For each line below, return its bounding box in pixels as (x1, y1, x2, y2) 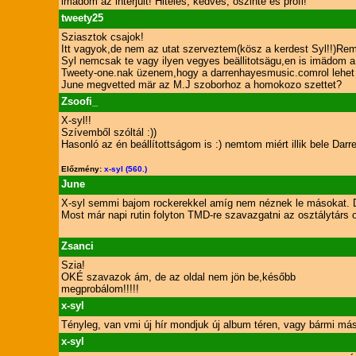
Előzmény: (60, 164, 104, 173)
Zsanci (60, 240, 94, 252)
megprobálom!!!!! (60, 283, 139, 295)
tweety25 (60, 12, 103, 24)
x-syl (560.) (103, 164, 147, 173)
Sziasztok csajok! (60, 31, 144, 43)
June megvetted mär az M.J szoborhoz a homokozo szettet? (60, 79, 342, 91)
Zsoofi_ (60, 95, 98, 107)
